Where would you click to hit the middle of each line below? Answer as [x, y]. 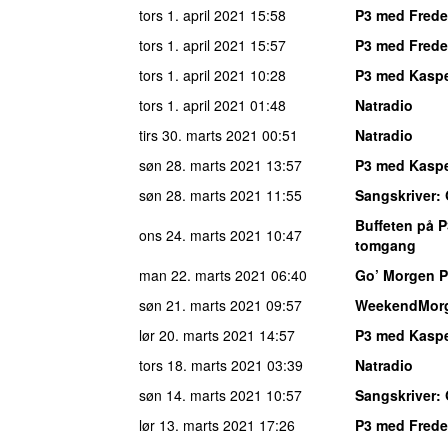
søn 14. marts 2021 [200, 394]
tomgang [385, 244]
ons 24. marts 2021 [200, 234]
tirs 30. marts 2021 [198, 134]
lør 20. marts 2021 [197, 334]
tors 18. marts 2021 [201, 364]
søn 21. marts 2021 [200, 304]
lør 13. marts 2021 [197, 424]
